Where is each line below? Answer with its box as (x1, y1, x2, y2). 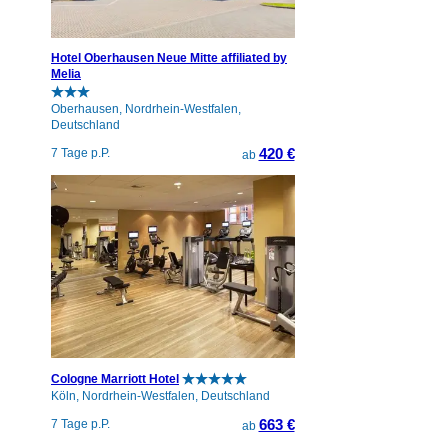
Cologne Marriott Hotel (51, 372, 179, 387)
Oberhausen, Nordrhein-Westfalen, (51, 101, 241, 116)
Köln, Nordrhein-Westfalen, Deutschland (51, 389, 270, 404)
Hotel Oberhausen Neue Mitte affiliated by (51, 50, 287, 65)
